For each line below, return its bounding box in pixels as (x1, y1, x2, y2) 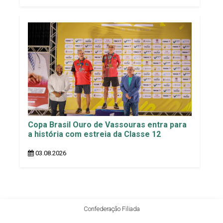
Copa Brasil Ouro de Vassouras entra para (28, 119, 187, 129)
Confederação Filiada (83, 205, 140, 213)
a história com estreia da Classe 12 (28, 129, 161, 139)
